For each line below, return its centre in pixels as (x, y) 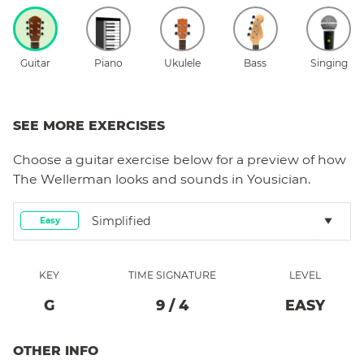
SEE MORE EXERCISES (89, 125)
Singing (329, 63)
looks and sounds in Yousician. (211, 179)
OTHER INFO (56, 350)
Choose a (44, 159)
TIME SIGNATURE (172, 275)
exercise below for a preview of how (230, 159)
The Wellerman (63, 179)
